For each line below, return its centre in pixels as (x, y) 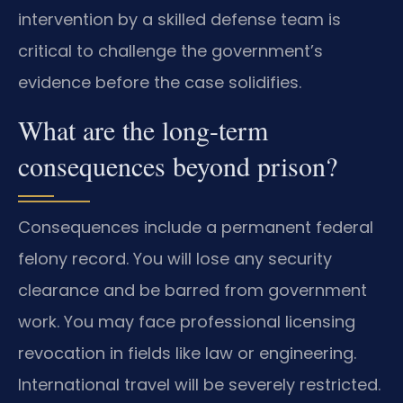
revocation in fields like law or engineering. (187, 353)
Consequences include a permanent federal (196, 227)
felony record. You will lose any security (175, 258)
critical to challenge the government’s (170, 51)
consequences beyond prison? (178, 165)
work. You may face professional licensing (187, 321)
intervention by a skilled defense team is (179, 20)
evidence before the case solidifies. (160, 83)
